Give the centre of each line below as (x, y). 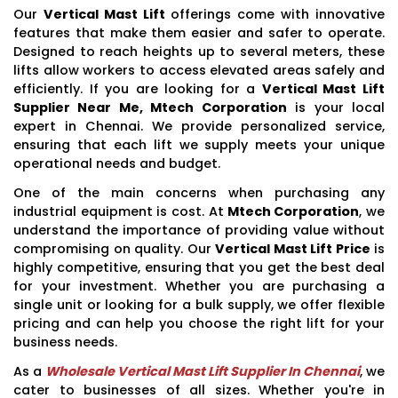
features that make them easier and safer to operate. (199, 32)
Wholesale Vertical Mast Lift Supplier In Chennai (203, 371)
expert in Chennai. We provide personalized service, (199, 126)
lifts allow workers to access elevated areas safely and (199, 70)
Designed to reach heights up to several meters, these (199, 51)
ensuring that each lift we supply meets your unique (199, 144)
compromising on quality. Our (114, 248)
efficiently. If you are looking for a (138, 88)
